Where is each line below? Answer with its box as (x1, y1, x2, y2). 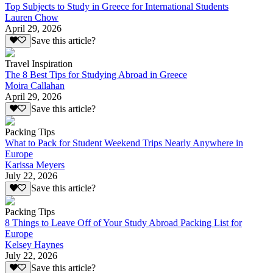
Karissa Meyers (5, 160, 65, 171)
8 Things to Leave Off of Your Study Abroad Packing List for (5, 217, 242, 228)
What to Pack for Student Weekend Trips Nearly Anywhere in (5, 138, 243, 149)
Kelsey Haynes (5, 239, 63, 250)
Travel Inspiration (5, 58, 73, 69)
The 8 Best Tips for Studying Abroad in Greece (5, 69, 187, 80)
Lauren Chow (5, 12, 58, 23)
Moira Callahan (5, 80, 65, 91)
